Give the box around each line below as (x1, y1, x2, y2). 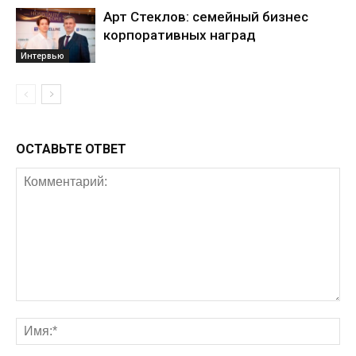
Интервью (21, 49, 64, 61)
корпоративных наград (103, 27, 256, 43)
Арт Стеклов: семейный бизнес (103, 9, 308, 25)
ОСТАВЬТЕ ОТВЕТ (16, 141, 126, 157)
